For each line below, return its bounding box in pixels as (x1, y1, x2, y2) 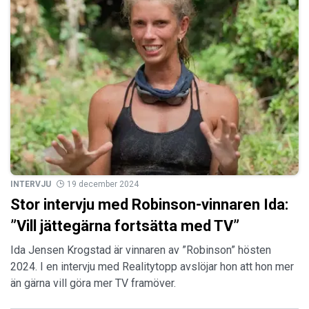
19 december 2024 (67, 179, 139, 189)
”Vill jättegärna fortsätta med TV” (10, 217, 239, 235)
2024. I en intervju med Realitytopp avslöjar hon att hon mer (10, 259, 294, 273)
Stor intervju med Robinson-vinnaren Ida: (10, 195, 288, 213)
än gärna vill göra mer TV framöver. (10, 276, 176, 290)
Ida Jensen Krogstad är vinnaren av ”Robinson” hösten (10, 243, 271, 257)
